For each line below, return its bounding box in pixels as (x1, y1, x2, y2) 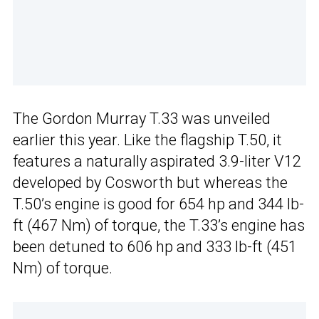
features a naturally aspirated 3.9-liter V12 (13, 152, 301, 170)
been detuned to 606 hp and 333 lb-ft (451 (13, 237, 297, 256)
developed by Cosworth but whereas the (13, 173, 288, 192)
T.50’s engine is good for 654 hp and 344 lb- (13, 194, 304, 213)
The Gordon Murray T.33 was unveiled (13, 109, 271, 127)
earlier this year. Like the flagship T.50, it (13, 130, 282, 149)
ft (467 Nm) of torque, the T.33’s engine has (13, 216, 305, 234)
